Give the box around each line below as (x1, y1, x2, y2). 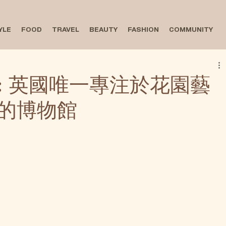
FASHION (127, 27, 159, 33)
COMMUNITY (168, 27, 213, 33)
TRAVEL (51, 27, 79, 33)
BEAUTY (89, 27, 118, 33)
